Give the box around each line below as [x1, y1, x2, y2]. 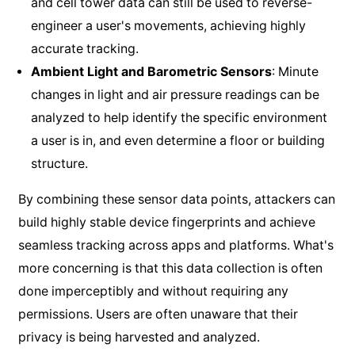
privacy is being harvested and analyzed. [17, 329, 260, 345]
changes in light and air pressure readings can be [30, 86, 319, 102]
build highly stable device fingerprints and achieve [17, 214, 315, 230]
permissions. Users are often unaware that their [17, 306, 298, 322]
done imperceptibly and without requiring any [17, 283, 288, 299]
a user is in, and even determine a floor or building [30, 132, 325, 148]
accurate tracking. [30, 40, 139, 56]
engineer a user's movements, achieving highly [30, 17, 306, 33]
